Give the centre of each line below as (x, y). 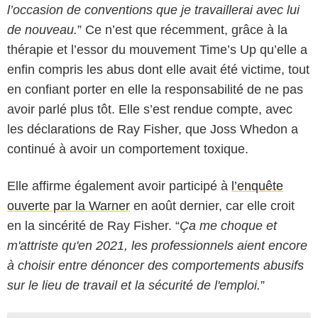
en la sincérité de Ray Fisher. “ (93, 225)
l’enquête (257, 186)
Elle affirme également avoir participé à (119, 186)
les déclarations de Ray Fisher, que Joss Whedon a (153, 129)
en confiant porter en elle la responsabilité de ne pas (155, 89)
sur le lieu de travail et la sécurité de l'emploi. (134, 285)
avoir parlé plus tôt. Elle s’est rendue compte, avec (150, 109)
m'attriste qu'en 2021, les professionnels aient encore (157, 245)
